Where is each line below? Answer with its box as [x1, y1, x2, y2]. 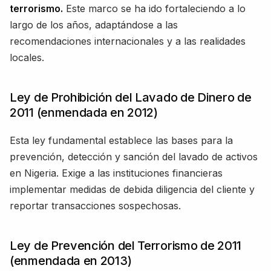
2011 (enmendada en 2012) [10, 105, 158, 120]
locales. [10, 51, 44, 64]
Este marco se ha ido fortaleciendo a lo [63, 2, 246, 15]
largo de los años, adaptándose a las [10, 18, 178, 31]
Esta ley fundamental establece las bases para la [10, 134, 233, 146]
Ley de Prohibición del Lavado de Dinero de [10, 90, 252, 105]
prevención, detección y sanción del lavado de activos [10, 150, 258, 163]
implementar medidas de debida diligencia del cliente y [10, 183, 255, 195]
